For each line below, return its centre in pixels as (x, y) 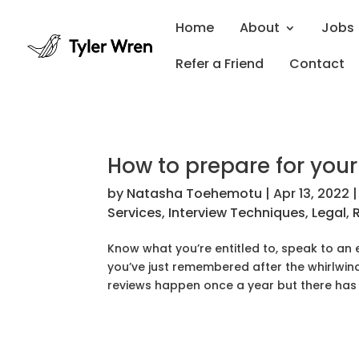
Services (135, 213)
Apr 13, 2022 (312, 194)
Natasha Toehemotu (195, 194)
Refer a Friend (220, 64)
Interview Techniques (237, 213)
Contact (317, 64)
